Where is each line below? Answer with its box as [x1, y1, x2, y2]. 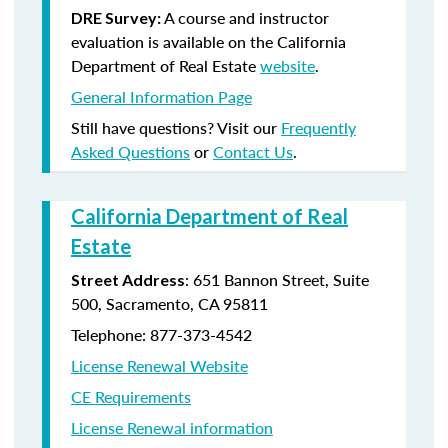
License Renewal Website [71, 354, 248, 377]
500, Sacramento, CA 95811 [71, 292, 268, 315]
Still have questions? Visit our [71, 116, 281, 139]
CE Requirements [71, 385, 191, 408]
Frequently [281, 116, 356, 139]
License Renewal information [71, 416, 273, 439]
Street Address [71, 270, 185, 289]
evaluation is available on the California [71, 30, 346, 53]
